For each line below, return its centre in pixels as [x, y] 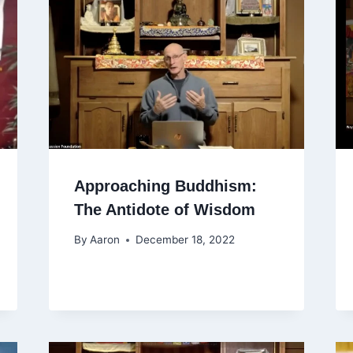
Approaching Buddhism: [165, 186]
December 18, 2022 [185, 240]
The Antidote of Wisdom [164, 209]
